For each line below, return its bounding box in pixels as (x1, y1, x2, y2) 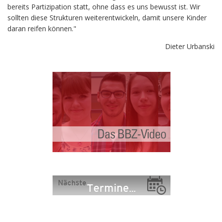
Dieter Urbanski (165, 41, 215, 51)
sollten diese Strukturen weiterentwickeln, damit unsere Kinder (7, 12, 207, 22)
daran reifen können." (7, 23, 76, 33)
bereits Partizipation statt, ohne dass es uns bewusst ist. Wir (7, 1, 200, 11)
